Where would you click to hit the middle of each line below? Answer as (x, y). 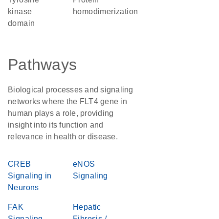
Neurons (23, 187)
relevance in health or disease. (63, 137)
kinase (20, 11)
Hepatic (87, 207)
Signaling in (30, 176)
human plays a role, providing (61, 113)
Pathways (42, 65)
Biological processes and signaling (71, 90)
